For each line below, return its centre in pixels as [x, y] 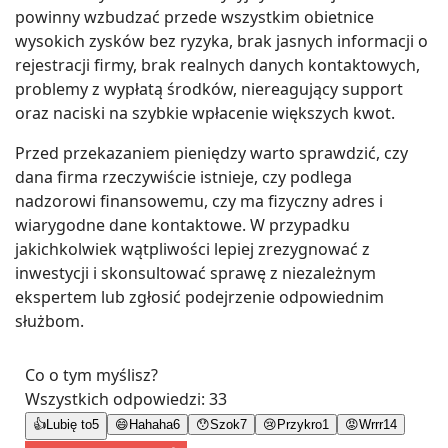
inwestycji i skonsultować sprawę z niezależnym [195, 272]
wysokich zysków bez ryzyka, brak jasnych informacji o [221, 40]
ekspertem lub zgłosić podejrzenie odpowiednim [199, 296]
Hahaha [151, 424]
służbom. [49, 320]
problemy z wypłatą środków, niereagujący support [209, 88]
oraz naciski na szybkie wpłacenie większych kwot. [205, 112]
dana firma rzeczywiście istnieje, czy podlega [183, 176]
